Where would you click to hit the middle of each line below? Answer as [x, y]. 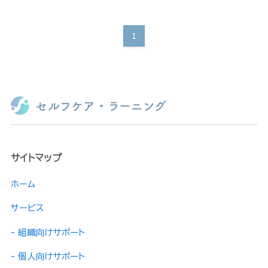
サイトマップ [36, 158]
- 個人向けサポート [48, 257]
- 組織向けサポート [48, 232]
